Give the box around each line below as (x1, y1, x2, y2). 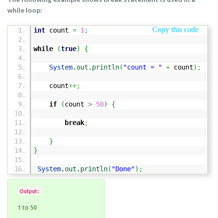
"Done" (111, 165, 135, 173)
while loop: (7, 6, 42, 14)
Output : (19, 188, 39, 194)
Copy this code (152, 25, 199, 34)
